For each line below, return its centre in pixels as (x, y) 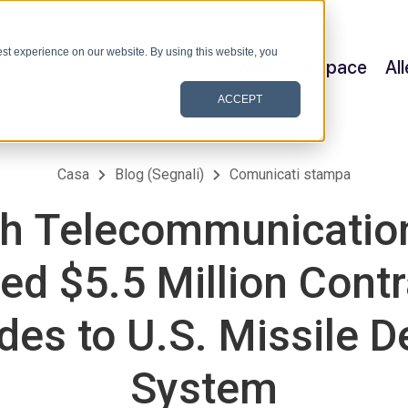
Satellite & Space (298, 66)
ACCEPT (240, 99)
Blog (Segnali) (159, 174)
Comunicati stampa (290, 174)
